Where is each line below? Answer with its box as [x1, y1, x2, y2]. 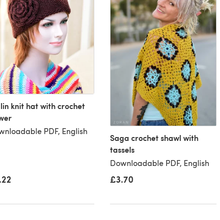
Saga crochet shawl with [110, 132, 198, 143]
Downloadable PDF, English [110, 157, 209, 168]
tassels [110, 143, 135, 155]
